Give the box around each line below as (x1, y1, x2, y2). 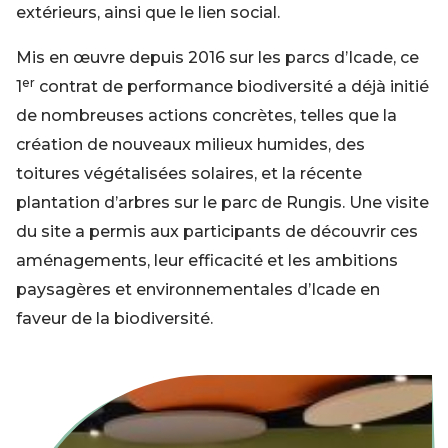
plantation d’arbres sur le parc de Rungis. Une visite (16, 192, 429, 212)
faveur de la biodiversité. (16, 308, 213, 328)
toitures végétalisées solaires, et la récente (16, 163, 362, 183)
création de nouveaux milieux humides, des (16, 134, 365, 154)
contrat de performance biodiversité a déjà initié (35, 76, 429, 96)
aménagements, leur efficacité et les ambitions (16, 250, 398, 270)
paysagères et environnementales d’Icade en (16, 279, 380, 299)
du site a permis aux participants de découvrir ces (16, 221, 418, 241)
